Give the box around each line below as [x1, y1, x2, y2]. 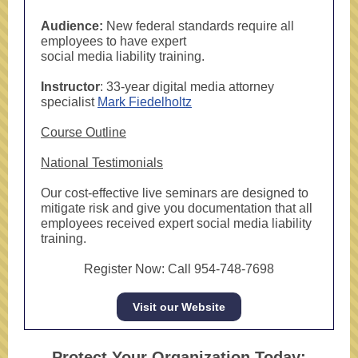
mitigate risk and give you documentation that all [41, 201, 312, 215]
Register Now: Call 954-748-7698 [84, 262, 274, 276]
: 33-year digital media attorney [100, 80, 274, 93]
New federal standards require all [106, 19, 294, 33]
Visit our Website [133, 300, 225, 313]
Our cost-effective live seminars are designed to [41, 186, 308, 200]
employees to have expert [41, 34, 186, 48]
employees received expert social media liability [41, 217, 312, 230]
